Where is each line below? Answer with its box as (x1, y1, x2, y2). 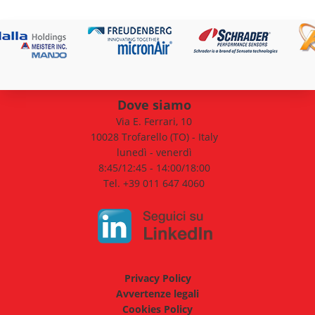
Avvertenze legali (116, 287, 199, 301)
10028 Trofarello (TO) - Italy (90, 130, 218, 144)
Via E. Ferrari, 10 (116, 115, 192, 129)
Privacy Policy (124, 271, 191, 285)
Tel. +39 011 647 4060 (103, 176, 205, 191)
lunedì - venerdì (116, 146, 192, 160)
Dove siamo (117, 96, 191, 114)
